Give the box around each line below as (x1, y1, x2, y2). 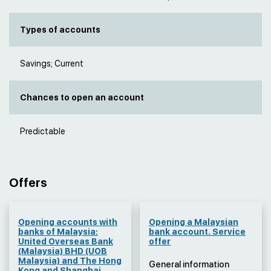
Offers (9, 175, 47, 191)
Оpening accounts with (18, 217, 117, 227)
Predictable (20, 126, 65, 137)
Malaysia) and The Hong (18, 256, 122, 266)
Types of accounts (20, 25, 100, 35)
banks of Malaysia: (18, 227, 98, 237)
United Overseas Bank (18, 237, 113, 247)
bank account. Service (149, 227, 246, 237)
